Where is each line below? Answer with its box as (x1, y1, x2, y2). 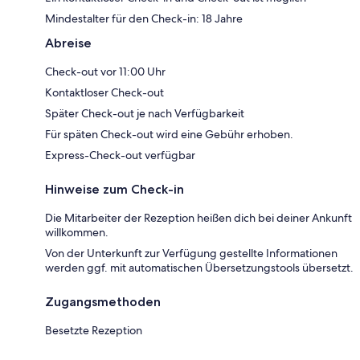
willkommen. (45, 224, 108, 239)
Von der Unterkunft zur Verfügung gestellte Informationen (45, 245, 337, 260)
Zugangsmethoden (45, 293, 161, 309)
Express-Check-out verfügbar (45, 147, 195, 162)
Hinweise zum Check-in (45, 181, 184, 197)
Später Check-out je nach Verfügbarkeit (45, 105, 244, 121)
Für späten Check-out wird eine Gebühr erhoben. (45, 126, 293, 141)
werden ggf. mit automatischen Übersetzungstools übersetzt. (45, 260, 354, 275)
